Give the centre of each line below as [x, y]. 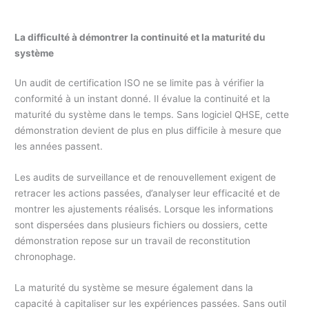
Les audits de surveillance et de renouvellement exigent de [146, 177]
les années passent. [59, 146]
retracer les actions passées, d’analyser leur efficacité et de [148, 193]
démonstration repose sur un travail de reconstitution [133, 240]
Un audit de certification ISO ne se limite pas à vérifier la [140, 82]
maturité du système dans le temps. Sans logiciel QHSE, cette [152, 114]
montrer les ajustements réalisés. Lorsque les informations [144, 209]
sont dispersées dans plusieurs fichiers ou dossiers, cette [141, 225]
